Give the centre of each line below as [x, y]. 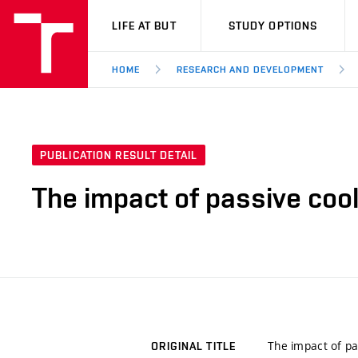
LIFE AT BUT [144, 26]
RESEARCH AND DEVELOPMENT [250, 70]
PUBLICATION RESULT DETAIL [119, 155]
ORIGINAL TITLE [193, 346]
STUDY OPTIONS [273, 26]
